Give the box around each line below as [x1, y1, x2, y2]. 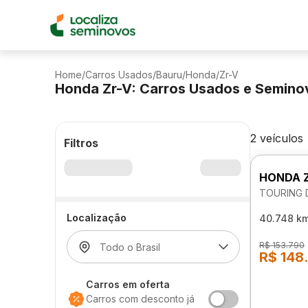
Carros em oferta [86, 278, 170, 290]
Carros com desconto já [86, 293, 195, 305]
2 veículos [250, 131, 303, 145]
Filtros [64, 136, 98, 150]
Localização [67, 212, 126, 223]
